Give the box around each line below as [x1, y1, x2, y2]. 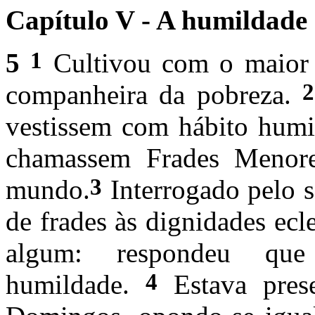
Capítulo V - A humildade [6, 4, 307, 35]
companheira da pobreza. [6, 79, 302, 110]
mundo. [6, 174, 90, 205]
